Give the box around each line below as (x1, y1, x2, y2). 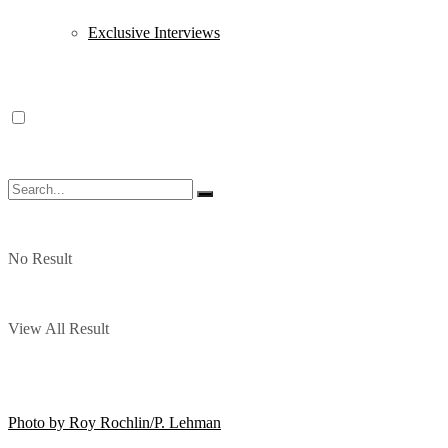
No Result (8, 250, 72, 267)
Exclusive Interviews (88, 24, 220, 41)
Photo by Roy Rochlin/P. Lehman (8, 414, 221, 432)
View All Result (8, 320, 109, 337)
